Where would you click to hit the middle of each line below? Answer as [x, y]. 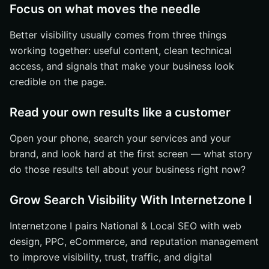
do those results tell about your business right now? [128, 169]
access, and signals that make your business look [122, 66]
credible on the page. [58, 82]
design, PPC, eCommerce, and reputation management [134, 241]
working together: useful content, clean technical [121, 50]
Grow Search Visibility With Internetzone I [131, 200]
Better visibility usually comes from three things [118, 35]
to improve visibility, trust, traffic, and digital [111, 257]
